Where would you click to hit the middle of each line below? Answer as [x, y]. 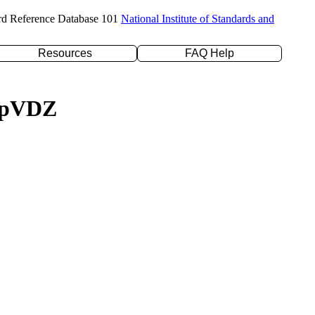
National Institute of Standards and [198, 19]
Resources [65, 53]
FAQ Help [210, 53]
